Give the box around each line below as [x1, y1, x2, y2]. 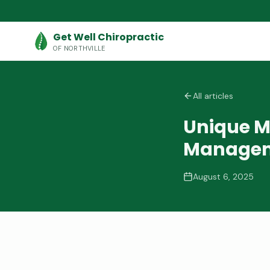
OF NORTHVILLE [53, 43, 105, 52]
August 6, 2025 [193, 171, 254, 182]
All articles [193, 90, 233, 101]
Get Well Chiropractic [53, 30, 164, 44]
